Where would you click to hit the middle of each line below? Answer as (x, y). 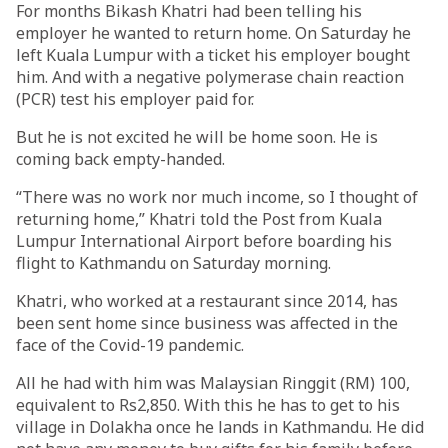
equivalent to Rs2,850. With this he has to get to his (208, 405)
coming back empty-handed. (120, 159)
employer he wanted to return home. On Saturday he (213, 33)
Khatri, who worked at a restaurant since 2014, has (207, 301)
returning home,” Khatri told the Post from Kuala (199, 219)
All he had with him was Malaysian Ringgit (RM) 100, (213, 383)
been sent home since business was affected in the (207, 323)
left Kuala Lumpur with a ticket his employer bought (213, 55)
